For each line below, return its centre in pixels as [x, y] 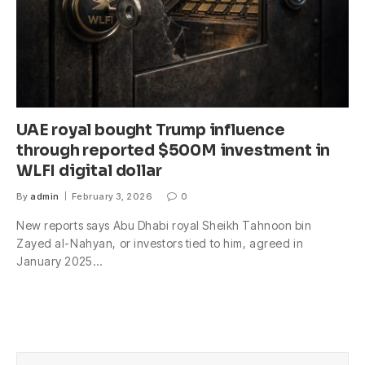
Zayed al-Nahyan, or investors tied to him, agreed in [160, 244]
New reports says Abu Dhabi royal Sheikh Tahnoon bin [164, 226]
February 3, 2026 [112, 197]
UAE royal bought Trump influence [151, 131]
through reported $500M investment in [174, 151]
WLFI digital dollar [89, 172]
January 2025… [59, 262]
